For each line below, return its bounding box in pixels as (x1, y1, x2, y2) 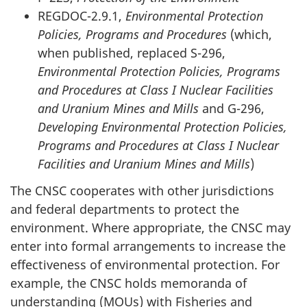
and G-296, (199, 100, 265, 117)
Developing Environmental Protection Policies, (38, 119, 287, 136)
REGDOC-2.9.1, (38, 8, 125, 25)
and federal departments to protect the (10, 200, 239, 217)
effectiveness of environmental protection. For (10, 256, 280, 273)
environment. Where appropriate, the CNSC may (10, 219, 291, 236)
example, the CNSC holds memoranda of (10, 274, 247, 291)
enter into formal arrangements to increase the (10, 237, 286, 254)
